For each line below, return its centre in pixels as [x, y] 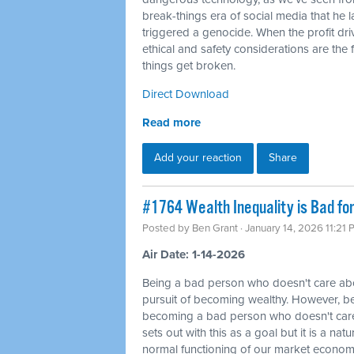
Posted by [167, 228]
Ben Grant [215, 228]
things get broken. [189, 65]
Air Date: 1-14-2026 [194, 254]
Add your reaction [198, 157]
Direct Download [186, 94]
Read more [171, 122]
